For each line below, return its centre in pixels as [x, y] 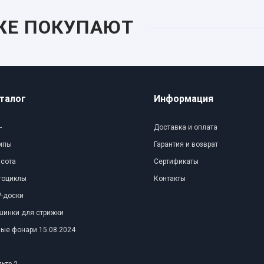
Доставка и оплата [185, 127]
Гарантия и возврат [186, 144]
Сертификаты [176, 161]
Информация [183, 99]
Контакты [169, 179]
